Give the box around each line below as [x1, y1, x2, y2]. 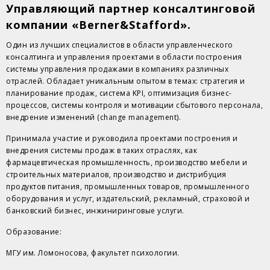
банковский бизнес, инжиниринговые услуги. [6, 205, 184, 216]
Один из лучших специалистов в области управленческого [6, 39, 233, 50]
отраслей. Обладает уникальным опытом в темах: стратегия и [6, 75, 245, 86]
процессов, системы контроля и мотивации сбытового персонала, [6, 99, 263, 110]
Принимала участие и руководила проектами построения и [6, 133, 238, 143]
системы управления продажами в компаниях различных [6, 63, 228, 74]
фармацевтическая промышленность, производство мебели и [6, 157, 247, 168]
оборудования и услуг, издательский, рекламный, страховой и [6, 193, 250, 204]
